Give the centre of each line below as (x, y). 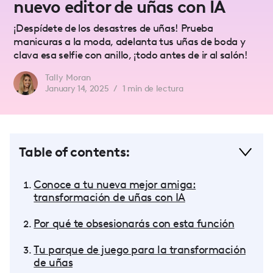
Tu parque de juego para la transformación (140, 249)
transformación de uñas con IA (109, 197)
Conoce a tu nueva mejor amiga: (115, 184)
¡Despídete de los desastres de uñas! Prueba (113, 28)
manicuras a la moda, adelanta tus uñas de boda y (129, 42)
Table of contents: (75, 152)
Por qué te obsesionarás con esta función (134, 223)
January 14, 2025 (77, 88)
